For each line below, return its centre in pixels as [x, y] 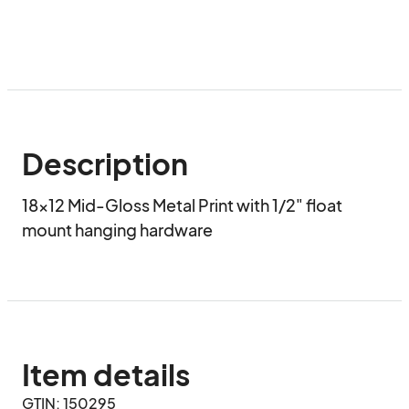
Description [105, 163]
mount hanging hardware [117, 230]
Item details [106, 374]
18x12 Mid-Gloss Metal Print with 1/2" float [182, 205]
